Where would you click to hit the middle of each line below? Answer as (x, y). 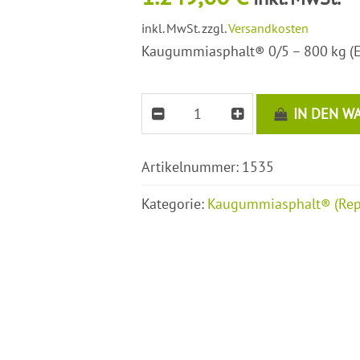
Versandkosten (268, 28)
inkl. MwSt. (170, 28)
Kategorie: (174, 203)
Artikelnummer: (192, 166)
